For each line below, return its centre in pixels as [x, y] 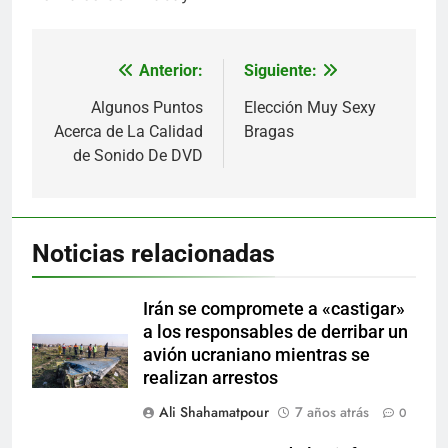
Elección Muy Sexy [310, 108]
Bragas [269, 132]
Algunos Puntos [147, 108]
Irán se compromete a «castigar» [274, 309]
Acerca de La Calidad [128, 132]
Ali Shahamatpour [214, 412]
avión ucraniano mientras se [256, 355]
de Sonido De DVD [138, 156]
